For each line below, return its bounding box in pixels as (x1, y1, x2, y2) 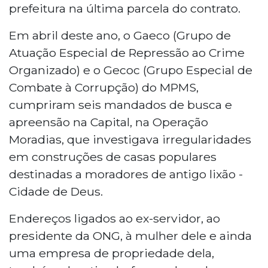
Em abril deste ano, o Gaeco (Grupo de (9, 28, 231, 42)
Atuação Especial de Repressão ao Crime (9, 45, 245, 60)
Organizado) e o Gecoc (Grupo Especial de (9, 62, 252, 77)
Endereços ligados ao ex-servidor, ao (9, 211, 220, 226)
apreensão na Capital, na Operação (9, 114, 208, 129)
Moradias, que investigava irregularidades (9, 132, 251, 147)
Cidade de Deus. (9, 184, 103, 199)
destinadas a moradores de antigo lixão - (9, 166, 243, 181)
